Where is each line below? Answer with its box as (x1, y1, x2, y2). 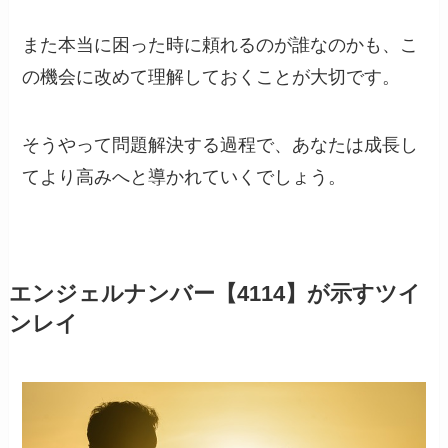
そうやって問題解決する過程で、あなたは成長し (22, 135, 419, 156)
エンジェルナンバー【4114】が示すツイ (8, 282, 421, 307)
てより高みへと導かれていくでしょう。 (22, 167, 347, 188)
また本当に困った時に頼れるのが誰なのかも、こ (22, 35, 419, 56)
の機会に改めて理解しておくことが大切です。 (22, 67, 401, 88)
